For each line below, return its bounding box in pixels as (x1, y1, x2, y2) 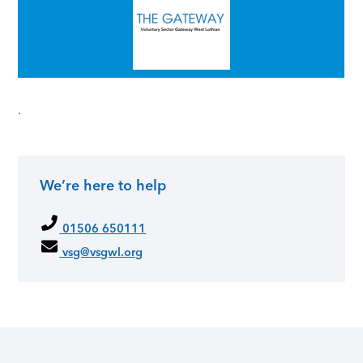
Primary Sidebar (18, 190, 186, 219)
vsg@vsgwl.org (59, 244, 143, 259)
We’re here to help (40, 177, 167, 195)
